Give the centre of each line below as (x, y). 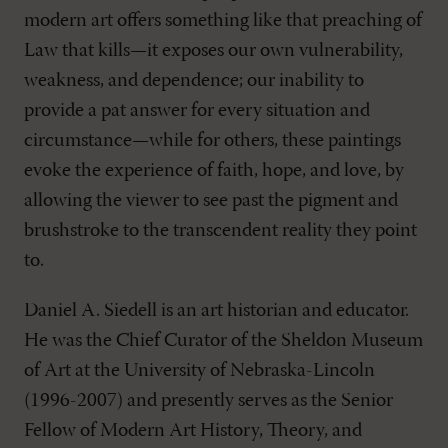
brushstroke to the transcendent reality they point (220, 230)
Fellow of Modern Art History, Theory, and (193, 430)
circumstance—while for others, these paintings (212, 140)
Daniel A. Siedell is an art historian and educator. (216, 310)
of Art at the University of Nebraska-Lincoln (199, 370)
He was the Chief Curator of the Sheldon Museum (223, 340)
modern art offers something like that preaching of (223, 20)
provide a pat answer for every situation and (197, 110)
